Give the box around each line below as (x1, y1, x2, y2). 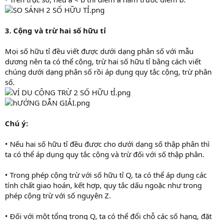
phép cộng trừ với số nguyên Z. (5, 191, 111, 200)
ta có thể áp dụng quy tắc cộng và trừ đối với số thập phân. (5, 149, 204, 159)
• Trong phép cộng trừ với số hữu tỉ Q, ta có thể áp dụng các (5, 170, 207, 180)
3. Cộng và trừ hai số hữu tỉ (5, 26, 106, 35)
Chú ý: (5, 118, 28, 128)
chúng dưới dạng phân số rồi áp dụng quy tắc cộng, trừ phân (5, 67, 212, 77)
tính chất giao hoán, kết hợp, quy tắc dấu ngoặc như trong (5, 180, 202, 190)
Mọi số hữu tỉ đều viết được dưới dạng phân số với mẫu (5, 46, 193, 56)
